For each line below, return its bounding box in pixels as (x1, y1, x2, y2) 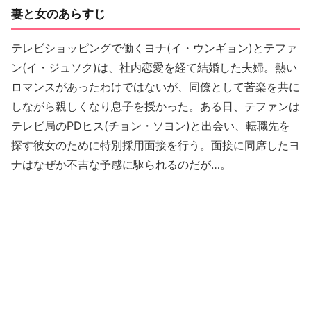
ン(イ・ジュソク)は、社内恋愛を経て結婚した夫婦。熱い (11, 60, 297, 74)
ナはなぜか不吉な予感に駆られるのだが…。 (11, 157, 231, 171)
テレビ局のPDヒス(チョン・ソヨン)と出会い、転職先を (11, 118, 290, 133)
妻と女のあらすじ (11, 6, 106, 21)
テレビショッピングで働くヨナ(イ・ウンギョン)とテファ (11, 40, 297, 55)
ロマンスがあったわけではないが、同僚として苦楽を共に (11, 79, 300, 94)
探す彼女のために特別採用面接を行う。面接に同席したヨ (11, 137, 300, 152)
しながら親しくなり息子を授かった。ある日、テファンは (11, 99, 300, 113)
